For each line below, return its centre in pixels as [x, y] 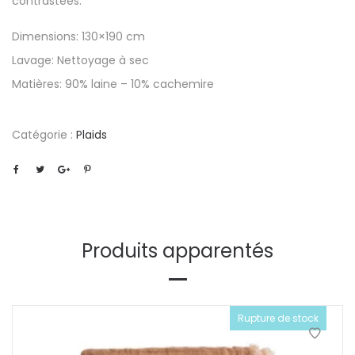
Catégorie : [44, 135]
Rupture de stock [278, 319]
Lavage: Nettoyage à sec [80, 60]
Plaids [92, 135]
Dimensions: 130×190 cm [78, 36]
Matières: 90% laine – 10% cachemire [113, 84]
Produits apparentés [177, 251]
